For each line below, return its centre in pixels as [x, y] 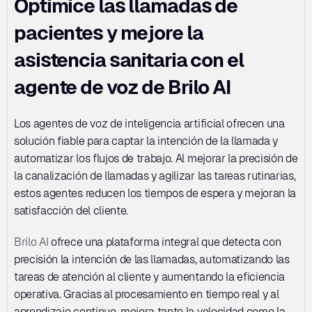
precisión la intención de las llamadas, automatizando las [152, 259]
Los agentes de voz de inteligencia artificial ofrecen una [149, 124]
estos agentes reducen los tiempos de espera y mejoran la [155, 193]
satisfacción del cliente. [71, 211]
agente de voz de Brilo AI [123, 87]
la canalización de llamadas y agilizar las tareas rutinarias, [155, 176]
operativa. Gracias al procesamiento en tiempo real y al [147, 294]
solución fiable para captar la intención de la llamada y [146, 141]
